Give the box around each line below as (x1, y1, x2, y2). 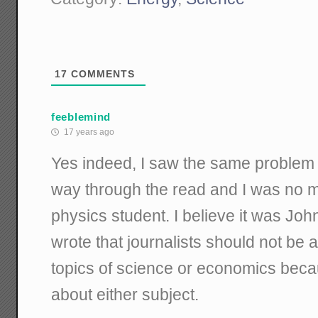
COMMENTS (67, 67, 136, 79)
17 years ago (62, 126, 115, 137)
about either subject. (51, 285, 199, 304)
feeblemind (51, 111, 111, 124)
